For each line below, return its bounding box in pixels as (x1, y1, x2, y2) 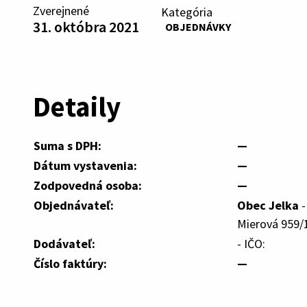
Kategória (161, 3, 212, 20)
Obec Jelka (237, 197, 299, 213)
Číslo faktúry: (34, 255, 107, 271)
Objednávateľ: (34, 197, 114, 213)
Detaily (33, 88, 121, 124)
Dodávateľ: (34, 235, 95, 251)
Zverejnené (33, 3, 89, 19)
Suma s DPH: (34, 137, 101, 153)
